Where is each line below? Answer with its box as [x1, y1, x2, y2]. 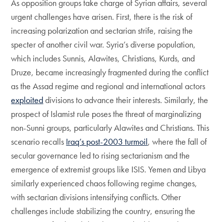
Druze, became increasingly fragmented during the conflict [11, 66, 209, 78]
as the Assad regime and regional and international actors [11, 80, 206, 92]
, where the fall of [148, 136, 207, 147]
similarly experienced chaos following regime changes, [11, 177, 198, 189]
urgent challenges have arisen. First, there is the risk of [11, 11, 193, 22]
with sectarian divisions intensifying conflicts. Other [11, 191, 181, 203]
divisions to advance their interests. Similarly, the [43, 94, 209, 106]
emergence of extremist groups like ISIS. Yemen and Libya [11, 164, 206, 175]
